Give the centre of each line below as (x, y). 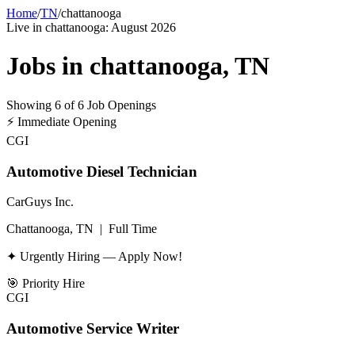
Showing (31, 105)
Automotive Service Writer (93, 329)
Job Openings (120, 105)
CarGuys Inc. (40, 202)
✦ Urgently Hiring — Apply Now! (94, 257)
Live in (26, 27)
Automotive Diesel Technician (102, 171)
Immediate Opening (67, 121)
